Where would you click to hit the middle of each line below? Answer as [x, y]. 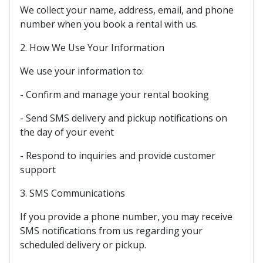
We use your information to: [82, 71]
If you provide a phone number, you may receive [126, 217]
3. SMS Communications [73, 193]
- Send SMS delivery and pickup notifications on [124, 118]
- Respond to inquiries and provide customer [118, 156]
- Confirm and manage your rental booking [114, 95]
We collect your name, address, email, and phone [127, 10]
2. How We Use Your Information [92, 48]
